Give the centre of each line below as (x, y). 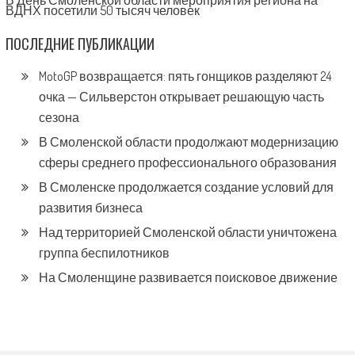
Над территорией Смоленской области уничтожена (187, 232)
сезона (59, 117)
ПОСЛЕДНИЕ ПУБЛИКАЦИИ (80, 43)
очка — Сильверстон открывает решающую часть (181, 96)
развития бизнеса (90, 207)
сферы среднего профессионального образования (187, 162)
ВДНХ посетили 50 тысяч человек (102, 10)
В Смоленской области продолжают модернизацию (188, 141)
